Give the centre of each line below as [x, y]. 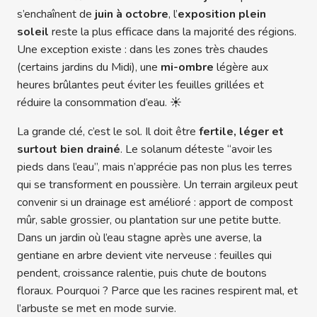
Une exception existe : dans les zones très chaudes [143, 50]
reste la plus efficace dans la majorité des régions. [173, 32]
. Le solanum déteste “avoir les [196, 150]
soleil [33, 32]
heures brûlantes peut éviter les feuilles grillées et [140, 85]
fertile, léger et [241, 132]
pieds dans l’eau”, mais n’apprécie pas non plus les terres [155, 167]
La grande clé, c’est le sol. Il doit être [108, 132]
